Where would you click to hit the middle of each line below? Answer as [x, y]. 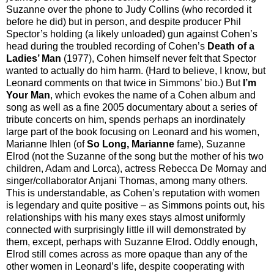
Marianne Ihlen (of [46, 144]
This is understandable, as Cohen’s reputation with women [133, 193]
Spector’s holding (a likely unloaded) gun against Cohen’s [132, 34]
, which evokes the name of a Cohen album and [153, 95]
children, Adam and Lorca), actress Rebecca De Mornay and [136, 168]
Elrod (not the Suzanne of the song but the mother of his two [135, 156]
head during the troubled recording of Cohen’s [107, 46]
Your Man [28, 95]
